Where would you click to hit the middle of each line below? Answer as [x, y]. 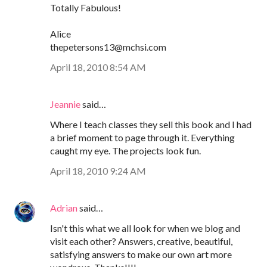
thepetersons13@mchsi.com [108, 46]
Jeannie [65, 104]
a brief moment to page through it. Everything [142, 137]
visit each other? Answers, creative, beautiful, [141, 241]
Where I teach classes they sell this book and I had [151, 124]
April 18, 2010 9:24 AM [98, 170]
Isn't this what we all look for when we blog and [145, 228]
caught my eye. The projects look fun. [125, 150]
